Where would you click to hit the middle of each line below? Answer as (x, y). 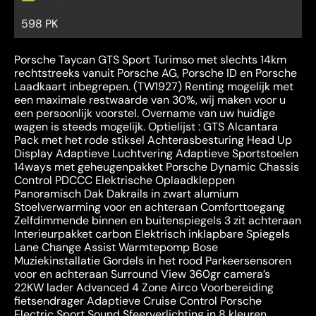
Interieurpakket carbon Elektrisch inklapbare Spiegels (152, 233)
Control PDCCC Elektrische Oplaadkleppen (124, 180)
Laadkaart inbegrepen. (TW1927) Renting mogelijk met (154, 86)
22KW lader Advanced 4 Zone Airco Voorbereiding (144, 287)
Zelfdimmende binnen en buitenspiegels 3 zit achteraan (158, 220)
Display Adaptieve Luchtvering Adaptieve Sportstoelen (156, 153)
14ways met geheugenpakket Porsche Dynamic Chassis (157, 166)
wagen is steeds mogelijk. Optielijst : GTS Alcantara (146, 126)
